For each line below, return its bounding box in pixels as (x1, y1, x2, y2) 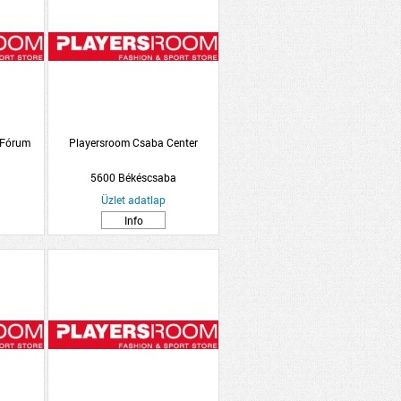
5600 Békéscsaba (90, 170, 176, 184)
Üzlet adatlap (101, 192, 166, 207)
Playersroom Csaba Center (69, 135, 198, 149)
